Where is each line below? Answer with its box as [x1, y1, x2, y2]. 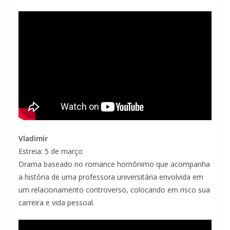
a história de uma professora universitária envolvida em [18, 172, 203, 182]
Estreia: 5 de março [18, 146, 83, 156]
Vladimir [18, 133, 48, 143]
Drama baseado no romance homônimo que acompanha [18, 159, 210, 169]
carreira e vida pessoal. [18, 198, 94, 207]
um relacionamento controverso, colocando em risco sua [18, 185, 210, 195]
